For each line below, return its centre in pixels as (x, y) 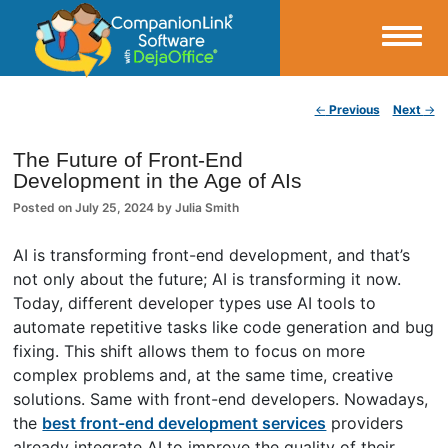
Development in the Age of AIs (158, 180)
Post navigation (116, 112)
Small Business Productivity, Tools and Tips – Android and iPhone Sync (202, 98)
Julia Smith (207, 207)
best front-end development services (184, 422)
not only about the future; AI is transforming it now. (207, 278)
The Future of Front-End (128, 159)
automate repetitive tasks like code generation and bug (224, 326)
